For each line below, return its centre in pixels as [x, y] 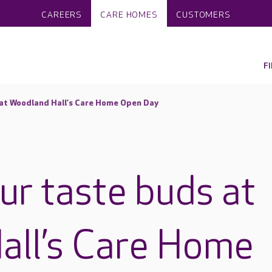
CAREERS [62, 15]
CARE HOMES [129, 15]
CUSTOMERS [203, 15]
